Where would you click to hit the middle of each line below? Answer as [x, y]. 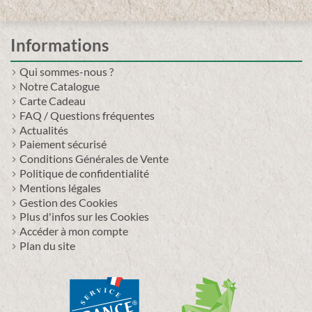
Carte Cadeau [53, 100]
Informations [60, 45]
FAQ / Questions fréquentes [87, 115]
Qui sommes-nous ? [67, 72]
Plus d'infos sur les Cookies [84, 217]
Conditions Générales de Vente [94, 159]
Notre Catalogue [60, 86]
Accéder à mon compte [74, 231]
